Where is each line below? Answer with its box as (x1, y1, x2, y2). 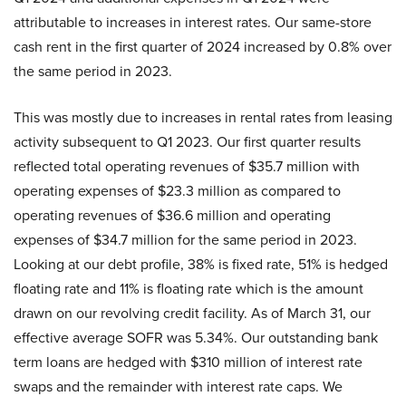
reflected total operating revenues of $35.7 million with (14, 156, 360, 177)
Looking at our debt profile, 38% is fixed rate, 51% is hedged (14, 254, 388, 275)
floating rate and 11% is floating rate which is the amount (14, 278, 363, 299)
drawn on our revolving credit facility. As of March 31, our (14, 303, 371, 324)
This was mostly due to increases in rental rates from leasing (14, 107, 392, 128)
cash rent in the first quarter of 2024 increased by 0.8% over (14, 36, 391, 57)
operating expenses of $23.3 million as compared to (14, 180, 341, 201)
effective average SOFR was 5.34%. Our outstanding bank (14, 327, 378, 348)
